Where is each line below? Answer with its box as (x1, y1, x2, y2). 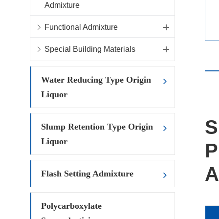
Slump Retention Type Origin (41, 122, 153, 132)
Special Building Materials (44, 45, 135, 54)
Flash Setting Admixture (41, 169, 133, 179)
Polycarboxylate (41, 201, 102, 211)
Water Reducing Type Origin (41, 75, 151, 85)
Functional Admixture (44, 23, 118, 32)
